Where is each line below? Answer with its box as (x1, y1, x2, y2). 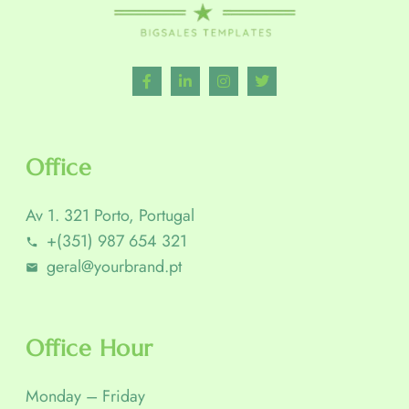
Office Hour (26, 334, 153, 363)
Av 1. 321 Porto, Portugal (26, 204, 194, 228)
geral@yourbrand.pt (46, 255, 182, 279)
